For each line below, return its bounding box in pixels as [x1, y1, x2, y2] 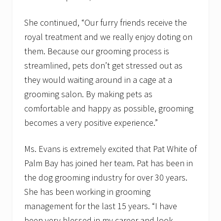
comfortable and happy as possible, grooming [24, 103, 193, 114]
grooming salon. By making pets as [24, 88, 152, 100]
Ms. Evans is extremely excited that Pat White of [24, 143, 197, 155]
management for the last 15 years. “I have [24, 200, 177, 212]
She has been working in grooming [24, 186, 150, 198]
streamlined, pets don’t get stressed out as [24, 60, 183, 72]
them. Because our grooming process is [24, 45, 169, 57]
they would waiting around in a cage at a [24, 74, 172, 86]
